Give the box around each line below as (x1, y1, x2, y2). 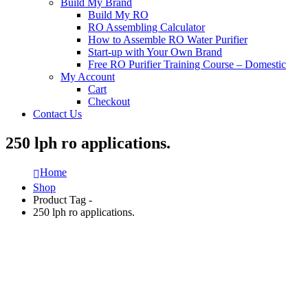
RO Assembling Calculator (88, 21, 205, 33)
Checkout (88, 96, 130, 107)
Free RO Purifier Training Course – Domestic (88, 58, 286, 70)
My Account (60, 71, 115, 82)
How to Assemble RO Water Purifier (88, 34, 247, 45)
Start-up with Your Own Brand (88, 46, 222, 58)
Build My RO (88, 9, 148, 21)
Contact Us (33, 108, 82, 120)
